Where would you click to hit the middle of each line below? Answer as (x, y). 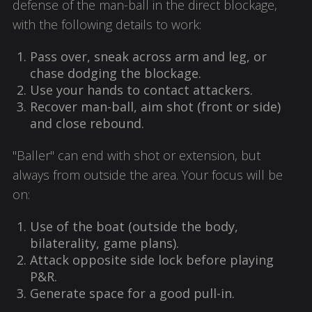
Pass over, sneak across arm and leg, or (148, 56)
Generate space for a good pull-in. (132, 293)
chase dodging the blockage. (116, 73)
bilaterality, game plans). (104, 243)
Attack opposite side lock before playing (152, 260)
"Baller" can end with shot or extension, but (136, 155)
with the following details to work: (107, 24)
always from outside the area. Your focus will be (148, 175)
